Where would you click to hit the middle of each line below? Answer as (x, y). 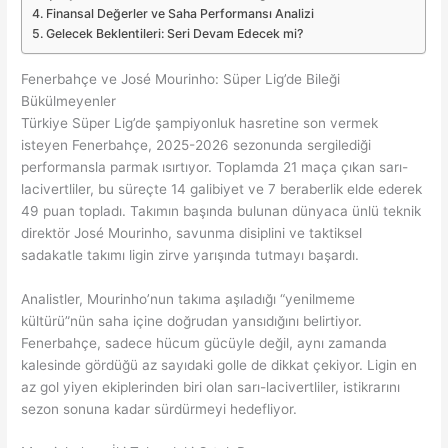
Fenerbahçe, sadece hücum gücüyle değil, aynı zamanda (204, 342)
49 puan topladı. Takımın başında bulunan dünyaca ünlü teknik (221, 210)
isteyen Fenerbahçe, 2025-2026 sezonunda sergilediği (196, 144)
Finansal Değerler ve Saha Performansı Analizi (179, 13)
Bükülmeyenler (69, 100)
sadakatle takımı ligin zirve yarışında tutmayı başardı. (190, 254)
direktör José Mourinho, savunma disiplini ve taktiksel (192, 232)
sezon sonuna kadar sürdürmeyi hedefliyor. (159, 408)
